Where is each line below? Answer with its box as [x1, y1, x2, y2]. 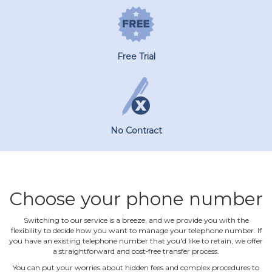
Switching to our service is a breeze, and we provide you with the [23, 215, 249, 225]
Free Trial [117, 50, 155, 62]
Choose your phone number [9, 187, 263, 210]
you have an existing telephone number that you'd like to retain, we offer [9, 236, 263, 245]
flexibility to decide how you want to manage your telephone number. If [10, 225, 262, 235]
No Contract [110, 124, 162, 136]
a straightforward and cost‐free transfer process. [53, 246, 219, 256]
